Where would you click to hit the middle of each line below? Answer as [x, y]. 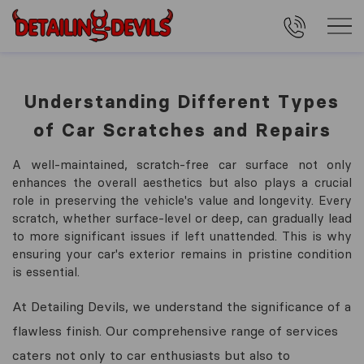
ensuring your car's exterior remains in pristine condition [182, 254]
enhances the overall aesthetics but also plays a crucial [182, 182]
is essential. [46, 272]
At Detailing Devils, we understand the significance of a [182, 306]
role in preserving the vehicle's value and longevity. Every [182, 200]
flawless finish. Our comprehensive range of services [175, 331]
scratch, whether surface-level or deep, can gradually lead [182, 218]
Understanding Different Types [182, 102]
